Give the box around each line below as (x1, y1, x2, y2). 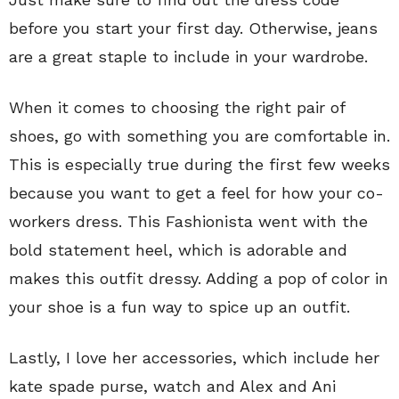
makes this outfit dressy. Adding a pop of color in (9, 269, 388, 288)
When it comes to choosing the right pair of (9, 98, 345, 117)
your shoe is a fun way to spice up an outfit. (9, 297, 350, 316)
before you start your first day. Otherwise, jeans (9, 19, 378, 37)
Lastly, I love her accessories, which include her (9, 348, 379, 367)
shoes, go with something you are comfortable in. (9, 126, 390, 145)
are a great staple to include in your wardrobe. (9, 47, 368, 66)
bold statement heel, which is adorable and (9, 240, 347, 259)
